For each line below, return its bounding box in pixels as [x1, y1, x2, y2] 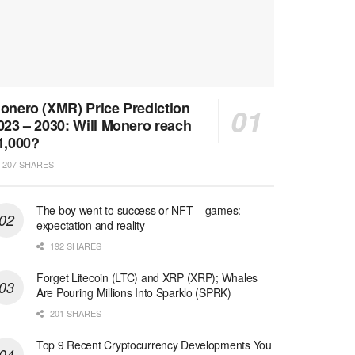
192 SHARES [48, 239, 101, 253]
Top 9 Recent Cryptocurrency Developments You [36, 337, 272, 353]
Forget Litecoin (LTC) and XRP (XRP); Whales [36, 269, 258, 286]
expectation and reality [36, 217, 145, 234]
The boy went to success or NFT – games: [36, 202, 242, 219]
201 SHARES [48, 307, 101, 320]
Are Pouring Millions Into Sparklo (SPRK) [36, 284, 231, 301]
